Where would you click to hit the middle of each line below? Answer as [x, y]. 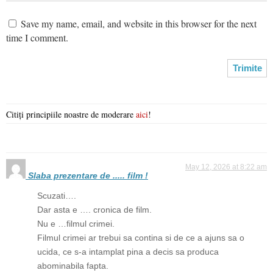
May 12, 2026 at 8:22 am [226, 167]
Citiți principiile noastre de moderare [71, 114]
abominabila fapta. [73, 265]
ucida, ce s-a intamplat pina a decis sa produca [128, 251]
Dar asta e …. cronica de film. [94, 209]
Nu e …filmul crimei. [76, 223]
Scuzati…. [57, 195]
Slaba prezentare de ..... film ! [88, 175]
